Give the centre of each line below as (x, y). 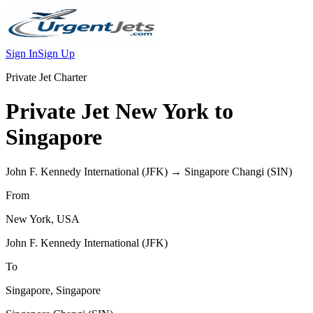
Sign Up (56, 53)
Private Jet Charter (46, 77)
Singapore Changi (224, 171)
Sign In (22, 53)
